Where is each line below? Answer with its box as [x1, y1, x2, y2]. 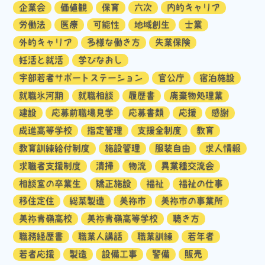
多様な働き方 [87, 38, 141, 47]
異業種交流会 [161, 161, 215, 170]
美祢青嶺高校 [19, 214, 73, 224]
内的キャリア [167, 2, 221, 12]
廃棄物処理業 [170, 91, 224, 100]
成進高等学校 [19, 126, 73, 135]
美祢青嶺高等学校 [87, 214, 159, 224]
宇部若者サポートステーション [19, 73, 144, 82]
